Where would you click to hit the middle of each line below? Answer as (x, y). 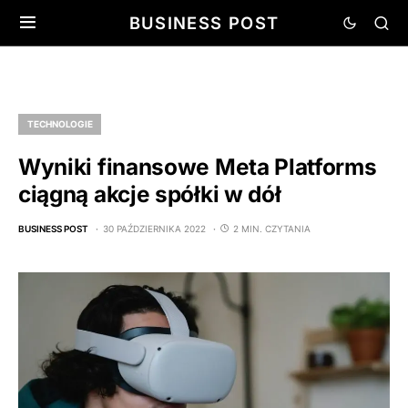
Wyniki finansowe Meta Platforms (198, 167)
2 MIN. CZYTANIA (272, 229)
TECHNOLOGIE (60, 124)
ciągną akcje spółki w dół (150, 194)
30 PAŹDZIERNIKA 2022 (154, 229)
